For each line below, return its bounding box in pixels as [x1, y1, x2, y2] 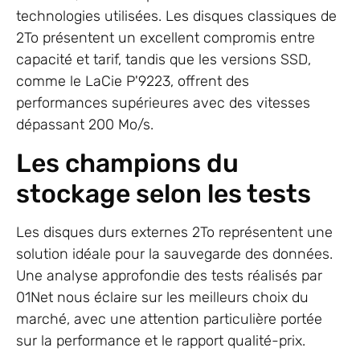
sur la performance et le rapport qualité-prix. [16, 331, 305, 350]
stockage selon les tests [16, 178, 311, 209]
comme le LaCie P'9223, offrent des [16, 72, 249, 91]
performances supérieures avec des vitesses [16, 94, 310, 112]
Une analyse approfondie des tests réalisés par [16, 266, 322, 284]
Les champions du [16, 147, 239, 178]
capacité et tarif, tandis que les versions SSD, [16, 51, 311, 69]
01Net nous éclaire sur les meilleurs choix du [16, 288, 309, 306]
